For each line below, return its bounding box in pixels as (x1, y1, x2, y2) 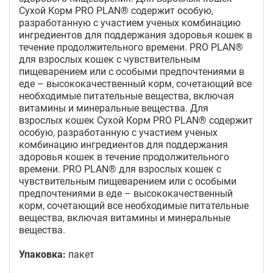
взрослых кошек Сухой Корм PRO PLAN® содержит (19, 115, 253, 126)
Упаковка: (19, 249, 66, 260)
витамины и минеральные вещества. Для (19, 102, 208, 114)
